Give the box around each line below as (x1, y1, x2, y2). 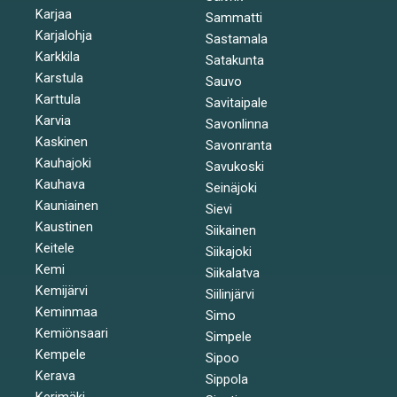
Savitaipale (205, 94, 268, 111)
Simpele (205, 328, 252, 345)
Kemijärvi (35, 282, 88, 299)
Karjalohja (35, 27, 92, 43)
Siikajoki (205, 243, 252, 260)
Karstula (35, 69, 83, 86)
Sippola (205, 370, 248, 387)
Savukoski (205, 158, 264, 175)
